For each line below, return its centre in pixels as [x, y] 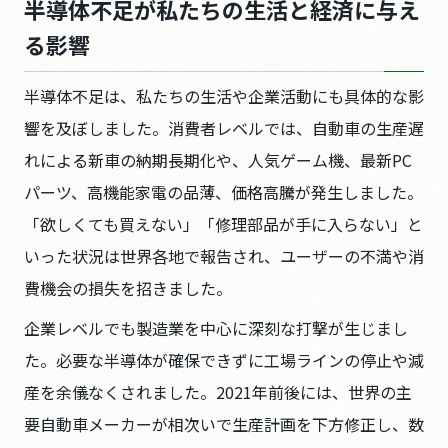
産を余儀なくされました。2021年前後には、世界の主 [218, 392]
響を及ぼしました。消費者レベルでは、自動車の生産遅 [224, 128]
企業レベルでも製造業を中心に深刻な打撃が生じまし [216, 328]
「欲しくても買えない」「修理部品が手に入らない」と [223, 224]
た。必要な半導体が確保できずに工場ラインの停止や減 [224, 360]
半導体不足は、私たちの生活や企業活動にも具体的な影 [224, 96]
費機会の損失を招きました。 [128, 288]
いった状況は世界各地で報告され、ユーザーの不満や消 [224, 256]
